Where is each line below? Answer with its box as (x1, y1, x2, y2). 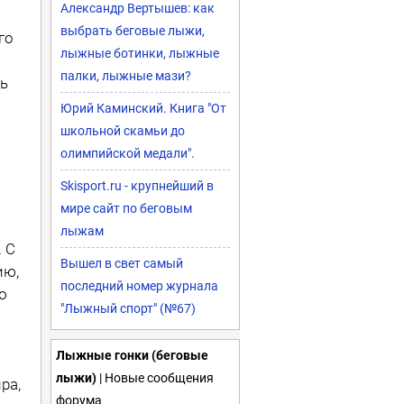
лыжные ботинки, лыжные (60, 46, 219, 60)
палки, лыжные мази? (60, 69, 191, 83)
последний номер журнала (60, 279, 218, 293)
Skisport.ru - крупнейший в (60, 179, 214, 193)
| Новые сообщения (96, 371, 214, 385)
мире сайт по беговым (60, 201, 192, 216)
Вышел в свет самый (60, 256, 183, 271)
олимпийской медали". (60, 146, 195, 161)
